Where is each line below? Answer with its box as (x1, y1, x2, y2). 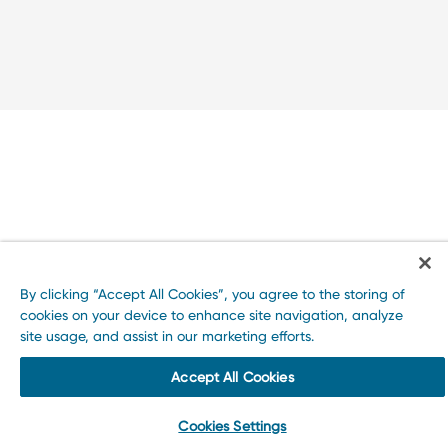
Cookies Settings (178, 418, 287, 434)
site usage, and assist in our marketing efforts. (20, 328, 314, 344)
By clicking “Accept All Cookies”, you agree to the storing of (20, 286, 405, 302)
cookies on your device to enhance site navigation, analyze (20, 307, 403, 323)
